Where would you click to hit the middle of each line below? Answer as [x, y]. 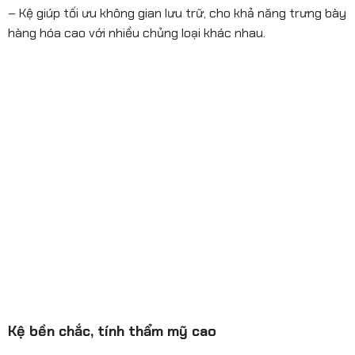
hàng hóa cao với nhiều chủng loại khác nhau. [137, 32]
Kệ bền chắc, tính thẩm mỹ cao [112, 331]
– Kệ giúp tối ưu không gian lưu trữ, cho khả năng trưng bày [177, 13]
